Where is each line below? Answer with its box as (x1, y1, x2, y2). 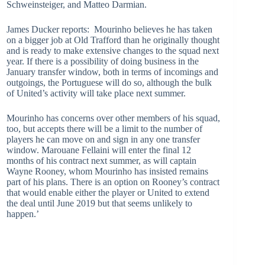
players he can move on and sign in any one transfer (7, 134, 200, 144)
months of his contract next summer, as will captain (7, 156, 196, 166)
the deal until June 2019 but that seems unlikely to (7, 198, 192, 208)
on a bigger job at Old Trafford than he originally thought (7, 35, 219, 45)
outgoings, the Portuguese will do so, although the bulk (7, 77, 212, 88)
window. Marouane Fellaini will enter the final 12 (7, 145, 191, 155)
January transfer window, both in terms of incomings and (7, 67, 218, 77)
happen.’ (7, 209, 39, 219)
